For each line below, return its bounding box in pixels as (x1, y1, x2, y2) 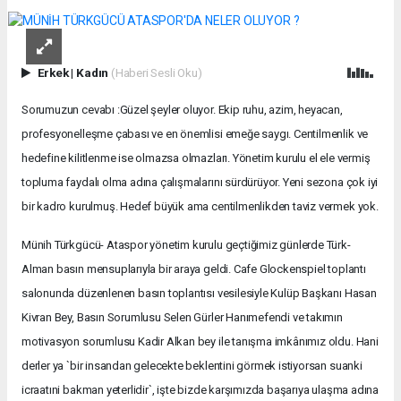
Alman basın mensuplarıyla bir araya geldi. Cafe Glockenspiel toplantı (21, 262, 366, 277)
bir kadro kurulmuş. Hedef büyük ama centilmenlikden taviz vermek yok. (21, 200, 379, 214)
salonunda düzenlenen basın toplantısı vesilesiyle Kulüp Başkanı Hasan (21, 286, 377, 301)
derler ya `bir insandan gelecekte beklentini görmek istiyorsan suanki (21, 359, 363, 373)
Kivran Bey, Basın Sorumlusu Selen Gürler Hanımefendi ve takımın (21, 311, 343, 325)
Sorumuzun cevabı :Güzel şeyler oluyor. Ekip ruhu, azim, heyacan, (21, 103, 343, 117)
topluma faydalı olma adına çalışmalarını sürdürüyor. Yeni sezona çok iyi (21, 175, 379, 190)
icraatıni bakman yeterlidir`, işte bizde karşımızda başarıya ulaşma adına (21, 383, 379, 397)
